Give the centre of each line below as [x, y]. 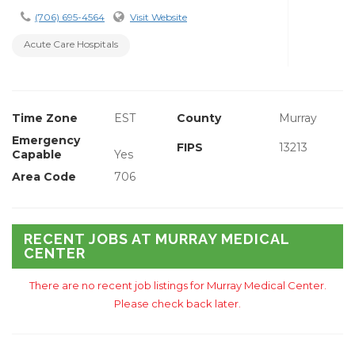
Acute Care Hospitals [71, 44]
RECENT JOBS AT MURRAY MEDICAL [157, 239]
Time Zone [45, 118]
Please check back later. [177, 304]
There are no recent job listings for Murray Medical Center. [177, 286]
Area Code [44, 177]
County [198, 118]
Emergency [46, 141]
